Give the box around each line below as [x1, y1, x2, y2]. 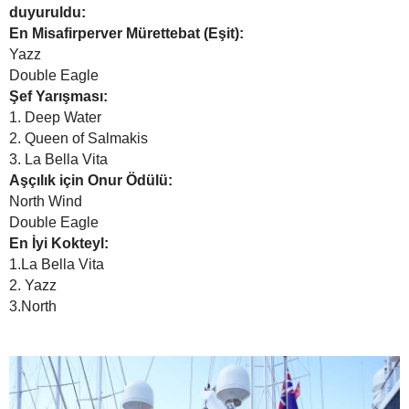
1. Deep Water [9, 109, 101, 125]
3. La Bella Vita [9, 151, 108, 167]
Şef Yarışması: [9, 88, 108, 104]
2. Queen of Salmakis [9, 130, 148, 146]
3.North [9, 298, 57, 314]
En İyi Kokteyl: [9, 235, 109, 251]
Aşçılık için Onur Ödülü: [9, 172, 173, 188]
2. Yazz [9, 277, 57, 293]
